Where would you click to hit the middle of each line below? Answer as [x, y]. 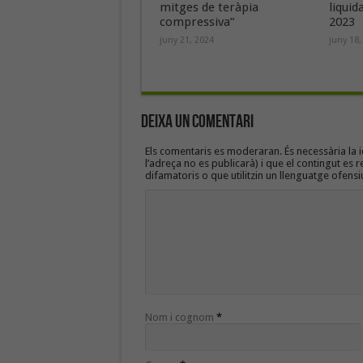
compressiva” [197, 22]
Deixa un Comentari [197, 122]
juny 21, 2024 [186, 40]
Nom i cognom [179, 317]
